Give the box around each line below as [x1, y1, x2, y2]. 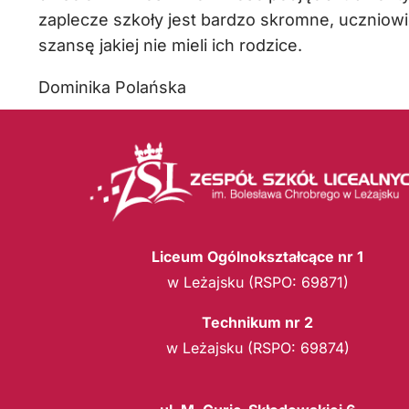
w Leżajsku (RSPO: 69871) [166, 272, 349, 291]
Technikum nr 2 [202, 312, 313, 331]
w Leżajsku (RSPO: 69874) [165, 338, 350, 357]
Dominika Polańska [38, 78, 186, 97]
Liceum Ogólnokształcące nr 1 [152, 246, 363, 266]
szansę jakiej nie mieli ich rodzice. [38, 36, 302, 55]
